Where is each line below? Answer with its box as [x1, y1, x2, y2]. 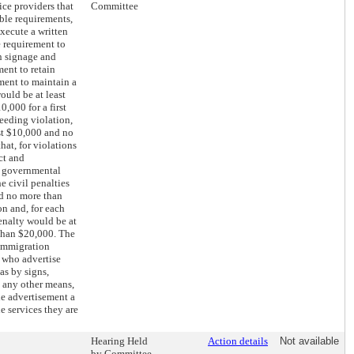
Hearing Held [91, 335, 148, 347]
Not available [280, 335, 339, 347]
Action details [208, 335, 268, 347]
